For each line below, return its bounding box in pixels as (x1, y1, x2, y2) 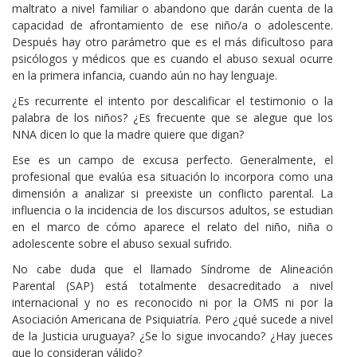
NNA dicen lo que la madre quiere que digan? (12, 126, 244, 142)
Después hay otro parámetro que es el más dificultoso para (12, 33, 333, 49)
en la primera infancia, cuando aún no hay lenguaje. (12, 67, 277, 83)
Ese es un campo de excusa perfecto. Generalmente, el (12, 152, 333, 168)
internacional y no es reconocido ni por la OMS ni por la (12, 295, 333, 311)
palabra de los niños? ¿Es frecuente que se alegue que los (12, 109, 333, 125)
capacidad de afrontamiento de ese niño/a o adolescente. (12, 17, 333, 33)
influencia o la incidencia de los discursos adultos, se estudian (12, 202, 333, 218)
